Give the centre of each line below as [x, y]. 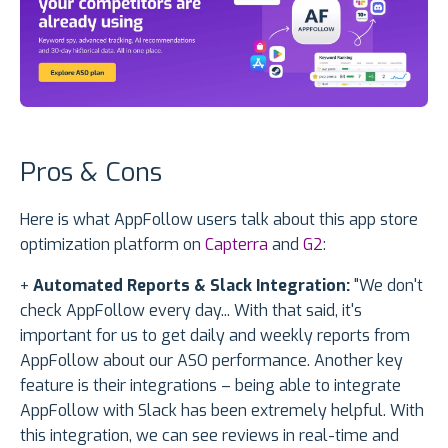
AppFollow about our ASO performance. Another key [211, 360]
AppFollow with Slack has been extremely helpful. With [222, 410]
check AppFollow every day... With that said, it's [191, 310]
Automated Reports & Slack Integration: [191, 285]
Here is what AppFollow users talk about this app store [219, 219]
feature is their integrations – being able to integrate [210, 385]
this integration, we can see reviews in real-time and [209, 435]
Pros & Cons [91, 172]
